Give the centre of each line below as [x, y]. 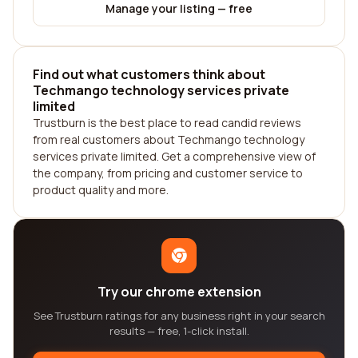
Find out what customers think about [149, 74]
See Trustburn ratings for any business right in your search [179, 316]
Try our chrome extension [179, 292]
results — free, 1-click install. [179, 331]
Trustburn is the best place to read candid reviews [167, 123]
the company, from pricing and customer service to [168, 173]
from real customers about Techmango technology [169, 139]
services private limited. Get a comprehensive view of [174, 156]
